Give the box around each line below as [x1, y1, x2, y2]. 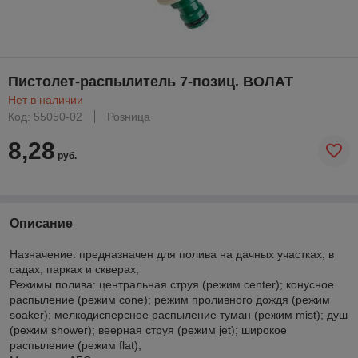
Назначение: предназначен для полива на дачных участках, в [10, 247, 334, 261]
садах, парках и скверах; [10, 262, 139, 276]
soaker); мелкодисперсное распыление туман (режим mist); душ [10, 308, 348, 321]
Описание [10, 216, 73, 230]
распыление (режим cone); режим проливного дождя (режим [10, 292, 330, 306]
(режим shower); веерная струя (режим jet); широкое [10, 323, 287, 336]
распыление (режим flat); [10, 338, 141, 352]
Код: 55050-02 [8, 109, 82, 123]
